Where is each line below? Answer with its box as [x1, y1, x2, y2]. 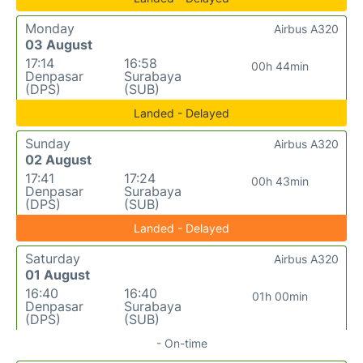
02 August [25, 152, 92, 168]
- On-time [156, 336, 207, 350]
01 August [25, 267, 90, 283]
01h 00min [252, 289, 309, 303]
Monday [25, 20, 75, 36]
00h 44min [251, 59, 310, 73]
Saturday [25, 250, 80, 267]
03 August [25, 36, 92, 53]
